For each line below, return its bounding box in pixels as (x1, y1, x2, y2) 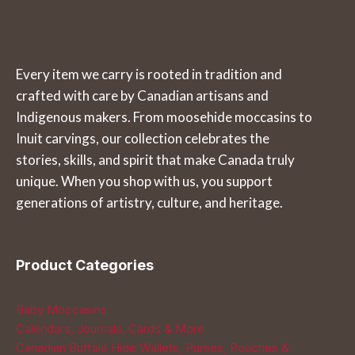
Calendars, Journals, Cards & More (16, 321, 204, 336)
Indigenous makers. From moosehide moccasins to (16, 109, 312, 125)
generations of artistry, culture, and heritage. (16, 194, 283, 211)
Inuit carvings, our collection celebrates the (16, 130, 269, 147)
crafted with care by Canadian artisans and (16, 87, 269, 104)
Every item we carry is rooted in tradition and (16, 66, 282, 82)
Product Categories (16, 257, 154, 273)
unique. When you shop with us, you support (16, 173, 273, 189)
